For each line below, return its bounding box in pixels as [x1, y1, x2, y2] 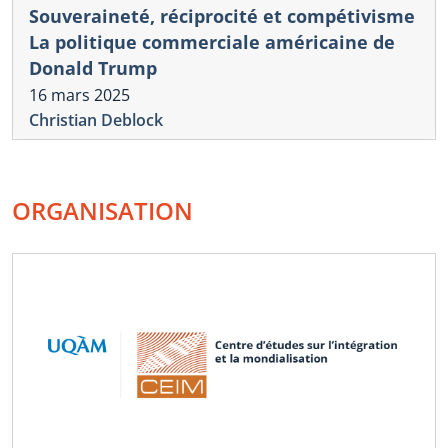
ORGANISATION [12, 194, 193, 228]
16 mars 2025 [29, 84, 130, 107]
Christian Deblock [29, 109, 163, 132]
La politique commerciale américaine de [29, 29, 395, 54]
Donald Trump [29, 55, 157, 80]
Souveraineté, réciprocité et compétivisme [29, 3, 415, 28]
